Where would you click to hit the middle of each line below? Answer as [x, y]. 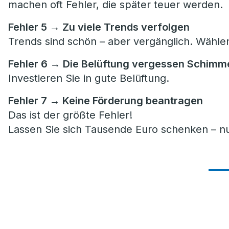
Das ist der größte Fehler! [70, 115]
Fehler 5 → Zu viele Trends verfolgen [100, 27]
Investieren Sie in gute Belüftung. [89, 78]
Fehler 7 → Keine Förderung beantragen [106, 101]
